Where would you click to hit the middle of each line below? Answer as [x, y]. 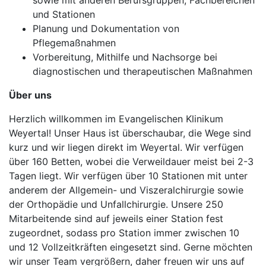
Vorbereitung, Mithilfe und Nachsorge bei [125, 57]
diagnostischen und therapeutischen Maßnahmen [142, 71]
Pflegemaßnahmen [74, 43]
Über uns [30, 95]
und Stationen [64, 14]
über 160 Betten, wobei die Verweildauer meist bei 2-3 [131, 161]
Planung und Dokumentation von [106, 28]
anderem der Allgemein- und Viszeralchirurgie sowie [126, 190]
